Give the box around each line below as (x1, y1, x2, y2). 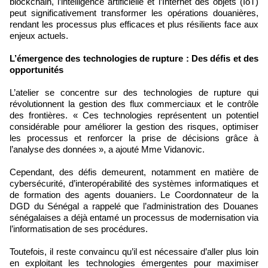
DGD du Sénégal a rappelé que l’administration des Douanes (10, 201, 258, 212)
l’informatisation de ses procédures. (10, 224, 148, 234)
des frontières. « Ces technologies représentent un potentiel (10, 110, 258, 121)
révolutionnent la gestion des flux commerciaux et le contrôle (10, 99, 258, 109)
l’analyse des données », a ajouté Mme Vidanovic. (10, 144, 205, 155)
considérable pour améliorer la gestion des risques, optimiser (10, 121, 258, 132)
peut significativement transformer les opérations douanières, (10, 8, 258, 19)
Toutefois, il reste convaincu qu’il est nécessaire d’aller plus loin (10, 246, 258, 257)
